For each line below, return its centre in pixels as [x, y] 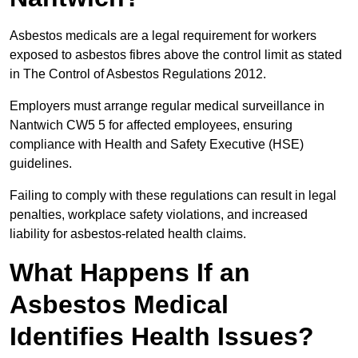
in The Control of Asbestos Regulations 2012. [139, 74]
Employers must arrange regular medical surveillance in [167, 106]
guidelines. [42, 164]
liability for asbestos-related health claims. [128, 234]
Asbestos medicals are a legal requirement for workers [163, 36]
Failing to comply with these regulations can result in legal [173, 196]
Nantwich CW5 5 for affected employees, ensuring [151, 125]
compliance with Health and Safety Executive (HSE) [157, 145]
